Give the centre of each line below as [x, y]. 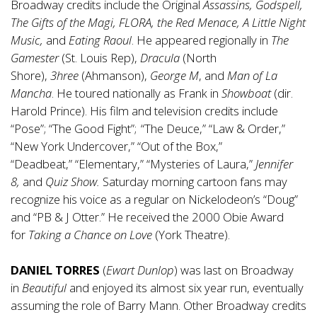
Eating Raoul [100, 40]
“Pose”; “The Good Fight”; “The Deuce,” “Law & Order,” [148, 129]
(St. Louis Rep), [99, 58]
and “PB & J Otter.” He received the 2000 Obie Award [147, 217]
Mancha [31, 93]
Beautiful [44, 288]
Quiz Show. [73, 182]
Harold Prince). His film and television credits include [144, 111]
